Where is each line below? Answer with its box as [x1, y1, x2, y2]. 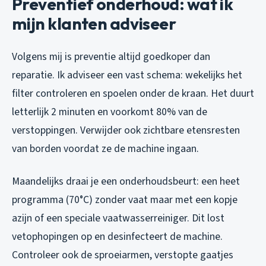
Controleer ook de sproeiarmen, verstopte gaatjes [12, 247, 233, 262]
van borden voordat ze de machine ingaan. [12, 141, 199, 156]
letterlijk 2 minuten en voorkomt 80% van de [12, 104, 207, 119]
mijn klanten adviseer [12, 12, 176, 34]
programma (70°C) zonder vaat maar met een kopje [12, 192, 237, 207]
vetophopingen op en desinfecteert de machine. [12, 229, 223, 244]
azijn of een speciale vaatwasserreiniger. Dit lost [12, 210, 224, 226]
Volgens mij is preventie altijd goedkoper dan [12, 49, 210, 64]
